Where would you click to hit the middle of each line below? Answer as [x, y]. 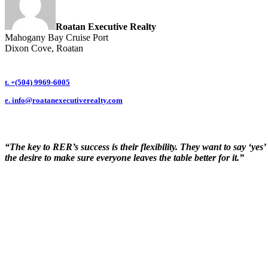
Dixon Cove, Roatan [44, 48]
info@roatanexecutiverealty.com [67, 100]
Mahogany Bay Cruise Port [57, 38]
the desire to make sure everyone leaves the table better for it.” [124, 157]
